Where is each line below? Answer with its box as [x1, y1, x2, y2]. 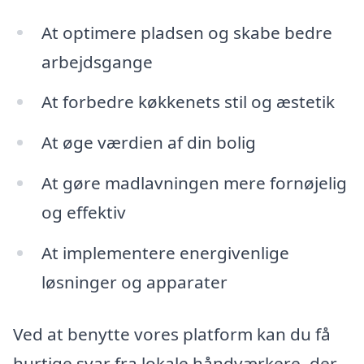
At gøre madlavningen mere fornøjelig [41, 171, 347, 195]
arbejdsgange [41, 50, 153, 73]
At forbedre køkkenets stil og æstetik [41, 90, 335, 114]
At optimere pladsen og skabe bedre [41, 20, 332, 44]
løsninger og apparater [41, 270, 227, 293]
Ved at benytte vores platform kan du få [13, 322, 331, 345]
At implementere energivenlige [41, 240, 289, 264]
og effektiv [41, 201, 126, 224]
